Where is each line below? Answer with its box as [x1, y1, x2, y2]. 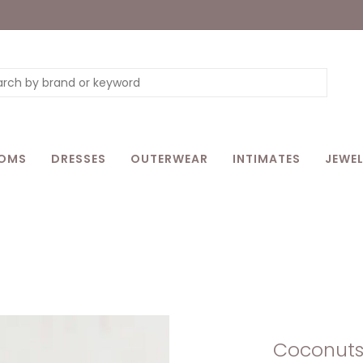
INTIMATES [233, 151, 301, 167]
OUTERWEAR [130, 151, 208, 167]
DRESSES [51, 151, 106, 167]
